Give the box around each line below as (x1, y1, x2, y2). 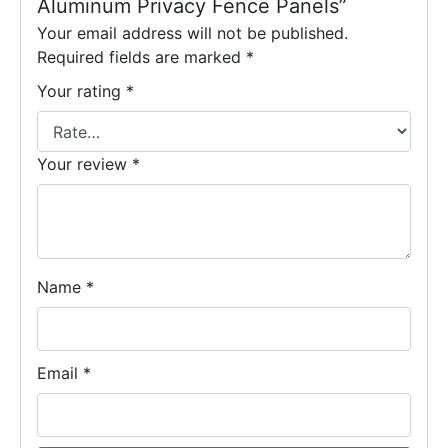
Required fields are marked (37, 46, 246, 67)
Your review (37, 154, 132, 175)
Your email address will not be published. (37, 22, 348, 43)
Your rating (37, 80, 126, 101)
